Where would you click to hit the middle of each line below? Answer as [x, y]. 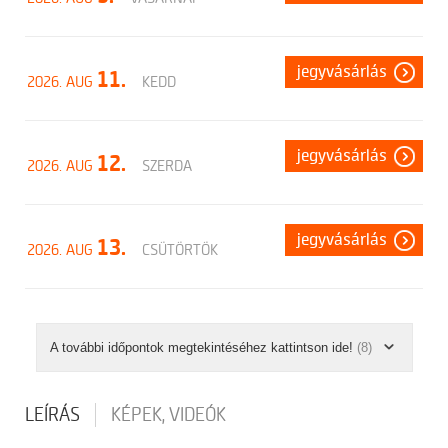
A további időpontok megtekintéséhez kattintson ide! [203, 347]
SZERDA [165, 166]
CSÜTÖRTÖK [178, 250]
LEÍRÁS [52, 414]
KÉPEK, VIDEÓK [168, 414]
